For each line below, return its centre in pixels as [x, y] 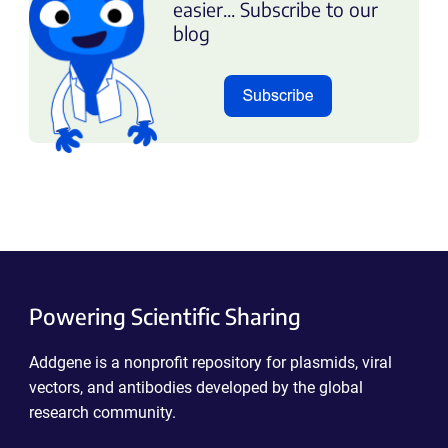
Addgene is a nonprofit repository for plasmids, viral [210, 362]
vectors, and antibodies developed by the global [195, 387]
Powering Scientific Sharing [164, 315]
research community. [102, 412]
